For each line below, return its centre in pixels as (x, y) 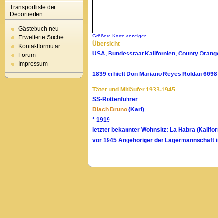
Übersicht (106, 44)
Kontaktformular (39, 46)
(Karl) (136, 109)
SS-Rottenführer (115, 99)
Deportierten (26, 14)
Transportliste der (33, 7)
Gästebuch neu (39, 29)
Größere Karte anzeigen (120, 36)
